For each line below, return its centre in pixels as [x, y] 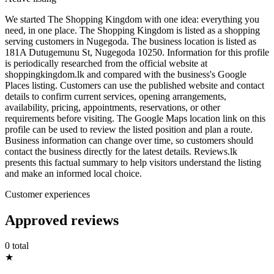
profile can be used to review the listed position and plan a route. [129, 129]
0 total [17, 246]
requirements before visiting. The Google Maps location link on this [135, 118]
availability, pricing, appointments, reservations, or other [113, 107]
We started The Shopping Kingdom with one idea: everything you [132, 19]
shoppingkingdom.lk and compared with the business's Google [126, 74]
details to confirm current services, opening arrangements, [116, 96]
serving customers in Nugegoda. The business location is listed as [131, 41]
